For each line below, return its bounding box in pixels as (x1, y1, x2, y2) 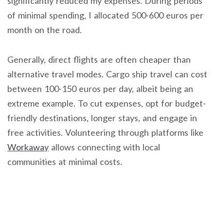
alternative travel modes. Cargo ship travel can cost (7, 68, 207, 79)
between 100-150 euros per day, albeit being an (7, 83, 193, 94)
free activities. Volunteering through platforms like (7, 127, 203, 138)
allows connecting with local (49, 141, 160, 152)
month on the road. (7, 24, 82, 36)
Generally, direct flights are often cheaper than (7, 54, 191, 65)
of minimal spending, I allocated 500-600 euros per (7, 10, 203, 21)
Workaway (7, 141, 49, 152)
